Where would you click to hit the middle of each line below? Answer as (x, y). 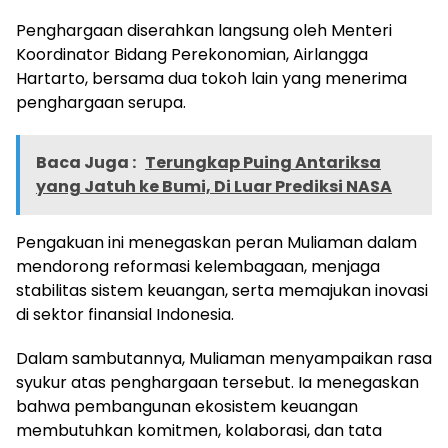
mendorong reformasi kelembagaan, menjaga (198, 267)
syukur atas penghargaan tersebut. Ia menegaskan (217, 383)
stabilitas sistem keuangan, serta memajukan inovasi (222, 291)
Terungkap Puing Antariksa (263, 163)
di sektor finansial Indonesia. (125, 315)
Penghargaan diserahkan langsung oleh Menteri (204, 31)
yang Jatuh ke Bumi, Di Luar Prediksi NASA (214, 187)
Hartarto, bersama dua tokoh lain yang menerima (211, 79)
